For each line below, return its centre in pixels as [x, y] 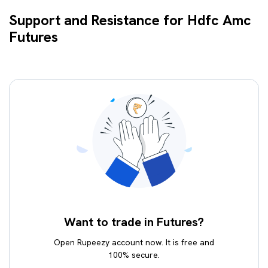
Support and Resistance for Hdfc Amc [130, 20]
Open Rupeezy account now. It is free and [134, 242]
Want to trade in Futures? [134, 222]
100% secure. [134, 255]
